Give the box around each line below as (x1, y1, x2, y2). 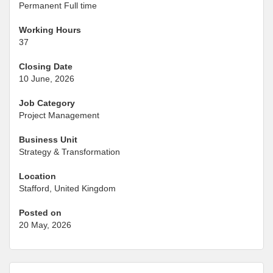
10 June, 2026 (19, 73, 74, 83)
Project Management (19, 110, 99, 120)
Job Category (19, 97, 75, 108)
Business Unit (19, 134, 77, 144)
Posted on (19, 207, 62, 218)
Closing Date (19, 61, 73, 71)
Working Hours (19, 24, 81, 35)
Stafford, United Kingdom (19, 183, 116, 193)
